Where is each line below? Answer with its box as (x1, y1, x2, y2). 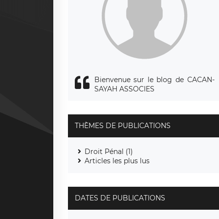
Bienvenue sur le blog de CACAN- (94, 75, 215, 84)
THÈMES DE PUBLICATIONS (74, 121, 171, 130)
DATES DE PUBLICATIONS (74, 193, 165, 202)
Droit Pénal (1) (84, 147, 133, 156)
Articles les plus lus (84, 156, 150, 165)
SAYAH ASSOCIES (94, 84, 154, 93)
